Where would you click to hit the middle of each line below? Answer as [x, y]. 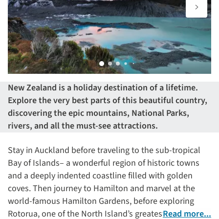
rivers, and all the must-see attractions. [84, 126]
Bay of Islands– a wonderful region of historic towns [104, 163]
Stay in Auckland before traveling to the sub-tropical [104, 150]
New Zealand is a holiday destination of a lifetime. [103, 88]
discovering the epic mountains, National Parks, [99, 113]
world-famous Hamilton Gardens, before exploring [101, 201]
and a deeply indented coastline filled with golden [100, 176]
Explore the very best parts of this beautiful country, [108, 100]
